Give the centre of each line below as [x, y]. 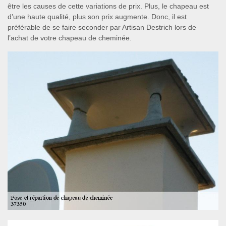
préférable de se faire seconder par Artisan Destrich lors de [102, 27]
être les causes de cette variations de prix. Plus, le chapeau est [108, 6]
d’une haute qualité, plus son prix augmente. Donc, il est [97, 17]
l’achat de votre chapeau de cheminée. [70, 38]
